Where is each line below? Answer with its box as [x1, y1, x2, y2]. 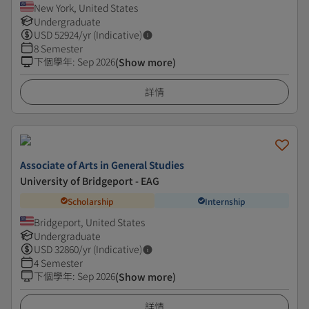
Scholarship [68, 195, 114, 207]
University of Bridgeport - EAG [20, 174, 159, 188]
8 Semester [34, 41, 83, 55]
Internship [205, 195, 246, 207]
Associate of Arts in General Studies [20, 158, 184, 172]
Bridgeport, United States [34, 215, 145, 229]
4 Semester [34, 256, 83, 270]
